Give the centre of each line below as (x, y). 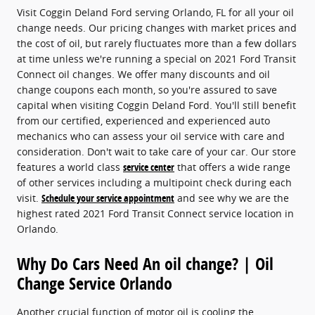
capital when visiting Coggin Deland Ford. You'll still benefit (156, 105)
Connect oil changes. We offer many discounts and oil (143, 74)
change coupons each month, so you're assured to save (147, 89)
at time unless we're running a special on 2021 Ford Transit (156, 58)
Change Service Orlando (95, 283)
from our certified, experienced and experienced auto (143, 120)
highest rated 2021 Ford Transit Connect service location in (155, 213)
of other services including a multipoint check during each (154, 182)
